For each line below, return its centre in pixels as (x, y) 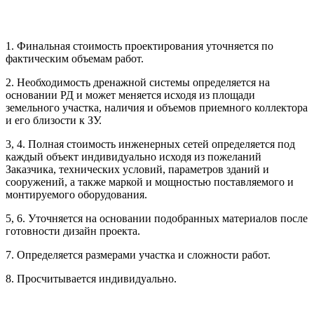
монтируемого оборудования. (76, 194)
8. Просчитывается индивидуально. (91, 278)
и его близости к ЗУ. (54, 120)
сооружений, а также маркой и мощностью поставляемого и (150, 182)
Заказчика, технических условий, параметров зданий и (137, 169)
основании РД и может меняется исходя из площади (130, 95)
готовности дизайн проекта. (73, 231)
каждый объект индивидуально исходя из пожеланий (134, 156)
